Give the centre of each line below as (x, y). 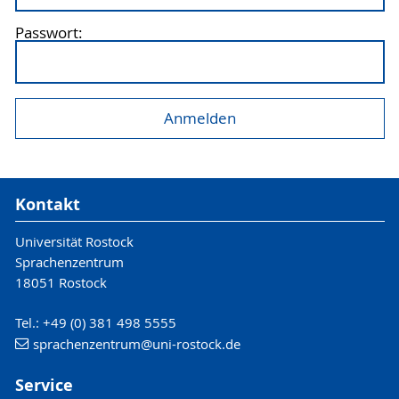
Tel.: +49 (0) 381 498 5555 (95, 323)
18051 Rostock (61, 283)
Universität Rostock (74, 242)
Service (44, 386)
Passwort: (49, 33)
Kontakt (47, 204)
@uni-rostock (181, 344)
